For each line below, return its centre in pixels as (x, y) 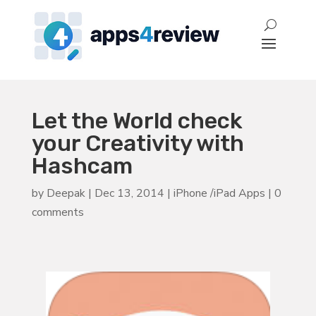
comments (57, 212)
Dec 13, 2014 (129, 193)
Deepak (66, 193)
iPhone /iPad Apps (219, 193)
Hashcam (82, 165)
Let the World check (137, 120)
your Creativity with (138, 143)
